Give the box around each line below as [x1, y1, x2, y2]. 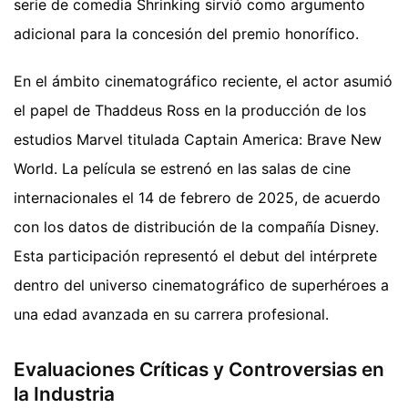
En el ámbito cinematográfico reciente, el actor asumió [14, 71, 393, 90]
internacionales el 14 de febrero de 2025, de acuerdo [14, 188, 381, 207]
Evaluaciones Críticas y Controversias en [14, 357, 384, 381]
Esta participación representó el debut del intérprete [14, 246, 377, 265]
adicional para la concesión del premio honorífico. [14, 24, 359, 43]
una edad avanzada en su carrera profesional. [14, 304, 329, 323]
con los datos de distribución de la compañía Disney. [14, 217, 379, 236]
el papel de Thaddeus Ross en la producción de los [14, 100, 366, 119]
